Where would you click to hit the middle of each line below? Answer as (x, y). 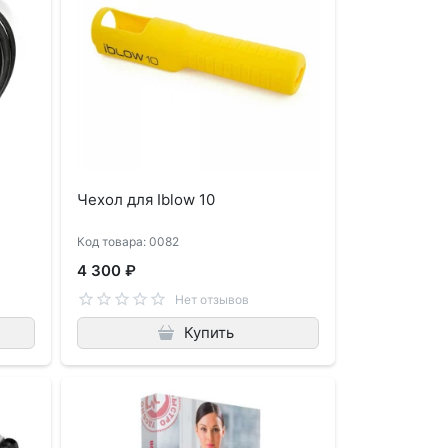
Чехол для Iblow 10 (146, 200)
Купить (208, 333)
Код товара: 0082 (128, 242)
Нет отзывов (211, 299)
